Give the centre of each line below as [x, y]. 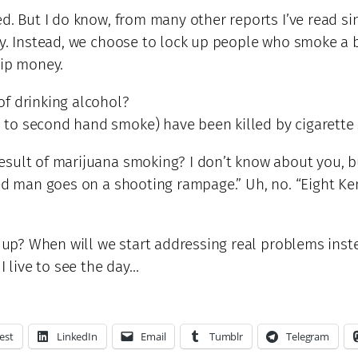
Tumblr [226, 337]
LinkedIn [77, 337]
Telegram [308, 337]
